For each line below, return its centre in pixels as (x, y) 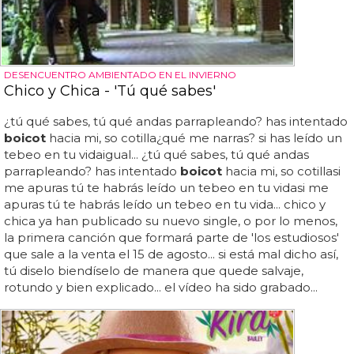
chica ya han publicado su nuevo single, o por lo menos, (171, 220)
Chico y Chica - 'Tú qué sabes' (110, 90)
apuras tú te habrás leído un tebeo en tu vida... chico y (165, 204)
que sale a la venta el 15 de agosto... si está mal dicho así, (171, 254)
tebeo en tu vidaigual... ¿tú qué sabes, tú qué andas (156, 154)
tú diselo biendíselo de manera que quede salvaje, (154, 270)
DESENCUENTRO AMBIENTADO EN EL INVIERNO (120, 74)
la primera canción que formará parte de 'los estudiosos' (171, 237)
